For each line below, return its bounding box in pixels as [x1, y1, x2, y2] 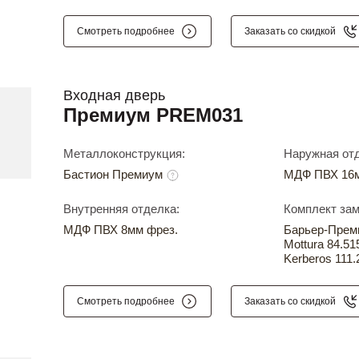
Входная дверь [63, 87, 165, 104]
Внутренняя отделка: [63, 202, 179, 216]
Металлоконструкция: [63, 147, 185, 161]
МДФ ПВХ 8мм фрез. [63, 223, 178, 237]
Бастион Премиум [63, 167, 166, 182]
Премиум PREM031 [63, 104, 243, 127]
